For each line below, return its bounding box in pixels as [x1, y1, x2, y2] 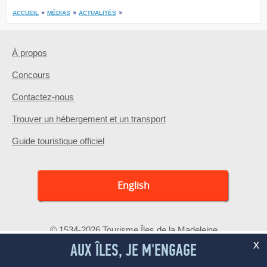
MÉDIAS [47, 9, 70, 16]
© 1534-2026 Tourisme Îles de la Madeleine [49, 224, 218, 235]
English [117, 178, 150, 192]
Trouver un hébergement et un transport [12, 113, 166, 124]
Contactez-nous [12, 91, 74, 102]
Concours [12, 69, 50, 80]
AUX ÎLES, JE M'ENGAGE [70, 240, 197, 260]
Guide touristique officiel [12, 135, 104, 146]
